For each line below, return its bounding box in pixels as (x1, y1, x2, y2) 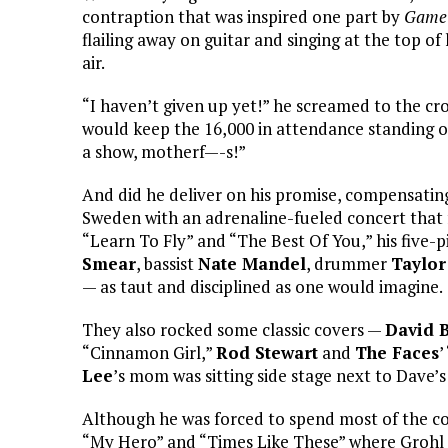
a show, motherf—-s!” (82, 139, 246, 163)
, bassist (136, 251, 198, 275)
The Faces (355, 340, 439, 364)
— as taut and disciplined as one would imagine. (82, 274, 443, 298)
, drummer (306, 251, 391, 275)
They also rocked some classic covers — (82, 317, 385, 341)
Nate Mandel (198, 251, 306, 275)
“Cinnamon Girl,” (82, 340, 216, 364)
